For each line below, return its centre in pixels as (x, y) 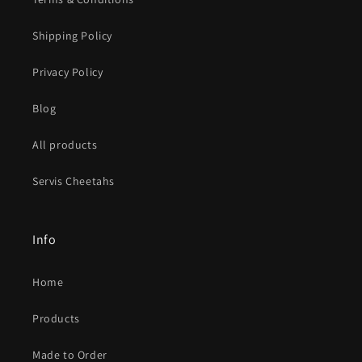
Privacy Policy (68, 72)
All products (65, 145)
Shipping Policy (72, 36)
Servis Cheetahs (74, 181)
